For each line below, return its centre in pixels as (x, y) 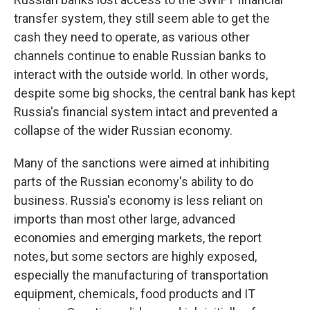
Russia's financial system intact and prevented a (146, 112)
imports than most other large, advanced (125, 219)
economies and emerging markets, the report (138, 238)
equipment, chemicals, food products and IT (135, 294)
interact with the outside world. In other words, (141, 75)
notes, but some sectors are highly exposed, (135, 257)
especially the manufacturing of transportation (141, 275)
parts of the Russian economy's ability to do (134, 182)
